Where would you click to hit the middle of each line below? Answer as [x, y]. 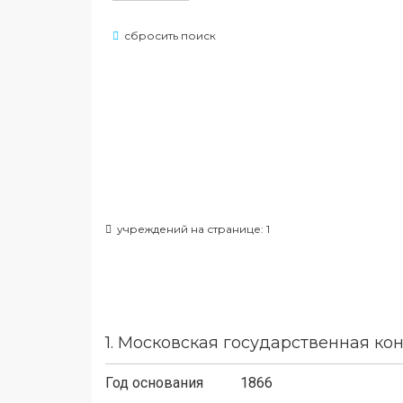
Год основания [154, 383]
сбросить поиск [170, 36]
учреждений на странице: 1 [191, 229]
